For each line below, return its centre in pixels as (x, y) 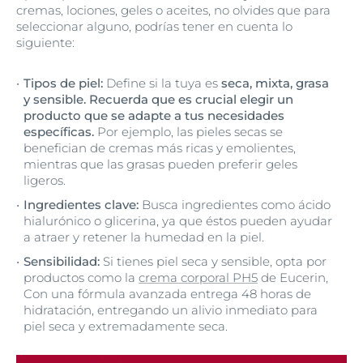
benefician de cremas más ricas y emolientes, (160, 148)
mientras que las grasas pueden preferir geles (160, 164)
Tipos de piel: (63, 83)
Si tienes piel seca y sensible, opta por (213, 261)
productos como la (81, 278)
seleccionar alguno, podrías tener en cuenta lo (154, 26)
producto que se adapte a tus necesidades (154, 115)
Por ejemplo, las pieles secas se (188, 132)
